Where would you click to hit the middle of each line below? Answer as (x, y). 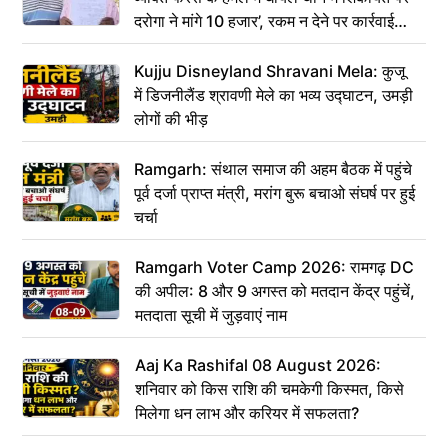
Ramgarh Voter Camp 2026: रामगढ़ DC (274, 266)
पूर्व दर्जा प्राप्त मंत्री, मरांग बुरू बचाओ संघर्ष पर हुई (274, 192)
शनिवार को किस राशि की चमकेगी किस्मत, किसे (269, 388)
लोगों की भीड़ (171, 118)
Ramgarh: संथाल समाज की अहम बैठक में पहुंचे (273, 168)
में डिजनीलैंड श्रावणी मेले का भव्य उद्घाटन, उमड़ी (273, 94)
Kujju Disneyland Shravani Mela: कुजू (269, 70)
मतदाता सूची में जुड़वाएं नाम (211, 314)
